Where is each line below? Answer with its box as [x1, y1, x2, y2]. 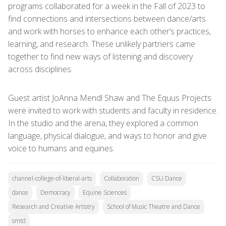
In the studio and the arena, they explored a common [8, 118, 198, 129]
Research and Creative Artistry [12, 202, 95, 211]
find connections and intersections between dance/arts [8, 13, 206, 24]
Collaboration [104, 174, 139, 183]
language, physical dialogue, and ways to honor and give [8, 130, 207, 141]
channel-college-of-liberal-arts [12, 174, 92, 183]
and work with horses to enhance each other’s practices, [8, 26, 211, 37]
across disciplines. [8, 64, 73, 75]
